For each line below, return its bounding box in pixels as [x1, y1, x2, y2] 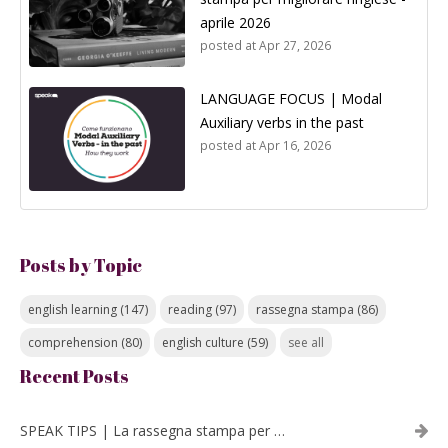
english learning [28, 300, 120, 318]
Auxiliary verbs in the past [200, 112, 364, 132]
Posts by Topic [20, 252, 142, 277]
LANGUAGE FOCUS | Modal [200, 88, 382, 108]
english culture [162, 333, 247, 351]
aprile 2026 [200, 13, 271, 33]
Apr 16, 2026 [259, 136, 331, 153]
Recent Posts [20, 363, 129, 388]
